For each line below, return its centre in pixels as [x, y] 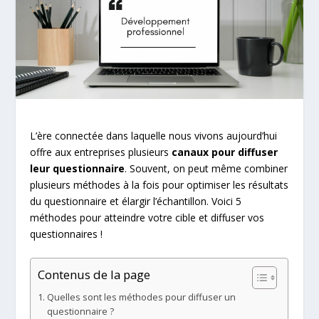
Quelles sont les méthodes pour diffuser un [141, 297]
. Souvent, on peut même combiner [206, 168]
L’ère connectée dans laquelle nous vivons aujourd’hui [154, 135]
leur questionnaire [78, 168]
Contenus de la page [94, 275]
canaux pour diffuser [225, 152]
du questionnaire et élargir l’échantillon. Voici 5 [136, 201]
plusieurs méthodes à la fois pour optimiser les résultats [159, 184]
